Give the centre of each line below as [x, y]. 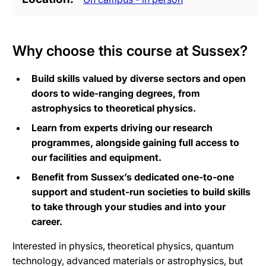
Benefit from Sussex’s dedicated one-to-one [133, 177]
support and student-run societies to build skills [141, 191]
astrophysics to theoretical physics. [114, 108]
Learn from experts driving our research [122, 127]
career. [47, 221]
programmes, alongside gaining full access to [135, 142]
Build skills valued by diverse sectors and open [139, 78]
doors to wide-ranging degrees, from [116, 93]
